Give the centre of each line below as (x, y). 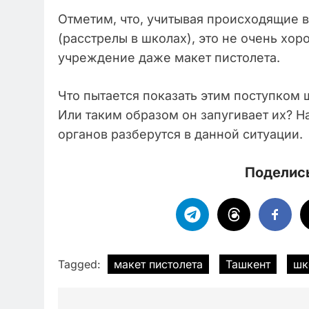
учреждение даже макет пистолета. (169, 57)
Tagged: (81, 264)
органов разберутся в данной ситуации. (180, 134)
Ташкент (248, 264)
